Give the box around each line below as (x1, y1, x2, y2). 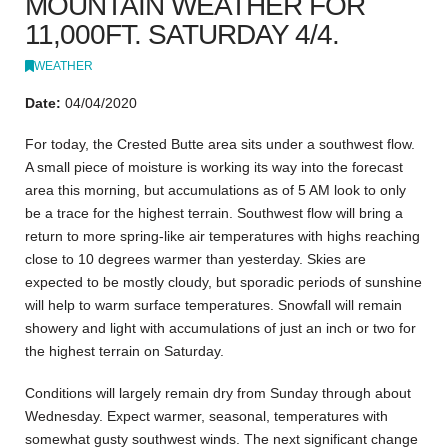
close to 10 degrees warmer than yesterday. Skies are (25, 251, 366, 268)
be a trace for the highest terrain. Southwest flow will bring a (25, 205, 403, 222)
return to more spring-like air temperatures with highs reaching (25, 228, 420, 245)
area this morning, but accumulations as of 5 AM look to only (25, 182, 406, 199)
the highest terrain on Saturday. (25, 343, 224, 360)
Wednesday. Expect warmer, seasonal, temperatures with (25, 407, 388, 424)
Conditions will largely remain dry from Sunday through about (25, 384, 411, 401)
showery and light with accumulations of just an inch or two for (25, 320, 416, 337)
